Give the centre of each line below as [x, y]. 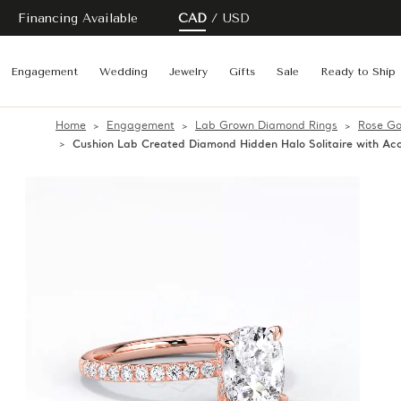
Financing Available [78, 18]
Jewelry [188, 72]
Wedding [124, 72]
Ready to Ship [358, 72]
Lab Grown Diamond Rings [266, 126]
